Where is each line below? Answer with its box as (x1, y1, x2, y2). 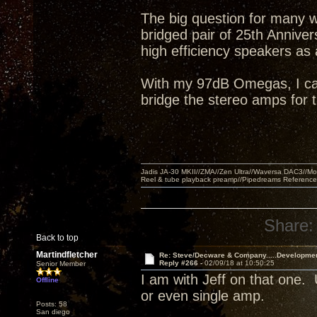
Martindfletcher (36, 250, 98, 260)
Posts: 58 (36, 300, 67, 308)
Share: (264, 216, 314, 235)
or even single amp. (141, 288, 265, 304)
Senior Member (36, 260, 86, 267)
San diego (36, 308, 70, 316)
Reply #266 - (158, 259, 204, 267)
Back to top (36, 233, 79, 243)
